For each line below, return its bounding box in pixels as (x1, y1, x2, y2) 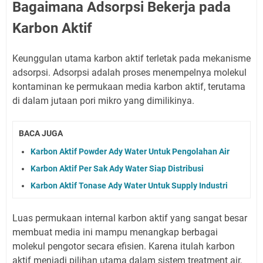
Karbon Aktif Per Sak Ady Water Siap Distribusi (31, 163, 204, 173)
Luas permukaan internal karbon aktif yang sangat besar (12, 212, 247, 224)
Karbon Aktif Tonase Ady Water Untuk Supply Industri (31, 180, 228, 190)
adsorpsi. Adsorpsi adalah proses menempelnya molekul (12, 67, 247, 78)
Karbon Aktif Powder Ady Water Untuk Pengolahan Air (31, 146, 230, 156)
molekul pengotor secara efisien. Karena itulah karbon (12, 240, 235, 252)
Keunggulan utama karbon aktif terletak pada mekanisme (12, 53, 251, 64)
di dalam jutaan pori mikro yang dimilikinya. (12, 95, 194, 106)
